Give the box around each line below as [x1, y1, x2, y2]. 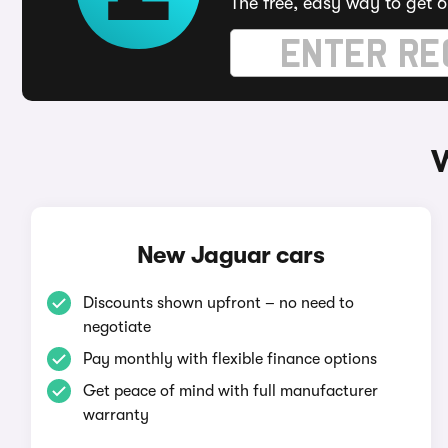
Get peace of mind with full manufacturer [82, 382, 378, 400]
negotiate [82, 318, 151, 336]
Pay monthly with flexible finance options [82, 350, 377, 368]
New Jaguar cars [136, 241, 325, 269]
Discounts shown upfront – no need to [82, 294, 354, 312]
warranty [82, 406, 149, 424]
